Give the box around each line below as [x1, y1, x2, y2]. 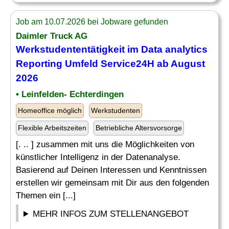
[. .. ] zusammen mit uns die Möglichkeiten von [16, 140, 194, 149]
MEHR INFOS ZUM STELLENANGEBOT [33, 209, 189, 219]
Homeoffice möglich [18, 106, 82, 114]
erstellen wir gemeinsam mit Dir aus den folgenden [16, 178, 209, 188]
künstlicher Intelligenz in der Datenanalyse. [16, 152, 180, 162]
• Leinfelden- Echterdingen [16, 89, 124, 99]
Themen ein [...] [16, 191, 76, 200]
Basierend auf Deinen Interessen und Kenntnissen [16, 165, 207, 175]
